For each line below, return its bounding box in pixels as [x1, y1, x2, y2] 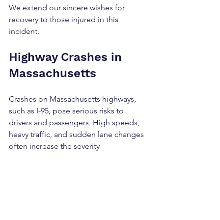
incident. [9, 27, 39, 36]
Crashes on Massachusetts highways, [9, 94, 138, 104]
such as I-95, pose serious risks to [9, 106, 126, 115]
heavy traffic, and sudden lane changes [9, 130, 146, 139]
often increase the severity [9, 141, 102, 151]
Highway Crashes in [9, 50, 125, 64]
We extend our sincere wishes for [9, 3, 127, 12]
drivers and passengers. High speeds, [9, 118, 141, 127]
